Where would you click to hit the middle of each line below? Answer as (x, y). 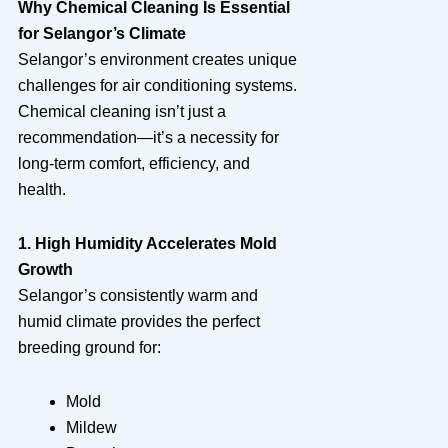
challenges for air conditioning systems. (157, 85)
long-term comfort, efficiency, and (133, 163)
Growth (45, 269)
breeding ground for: (89, 347)
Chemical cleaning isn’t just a (121, 111)
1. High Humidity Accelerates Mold (147, 243)
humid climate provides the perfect (138, 321)
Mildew (91, 427)
